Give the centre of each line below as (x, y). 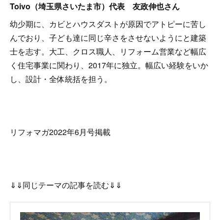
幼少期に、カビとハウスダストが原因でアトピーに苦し (108, 24)
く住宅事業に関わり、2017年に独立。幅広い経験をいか (109, 65)
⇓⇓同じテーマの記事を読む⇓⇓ (66, 185)
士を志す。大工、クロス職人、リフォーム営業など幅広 (108, 51)
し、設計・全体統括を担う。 (61, 79)
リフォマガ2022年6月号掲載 (60, 132)
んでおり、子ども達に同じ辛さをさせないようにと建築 (108, 37)
